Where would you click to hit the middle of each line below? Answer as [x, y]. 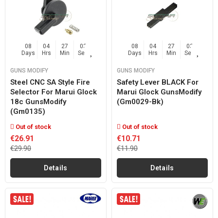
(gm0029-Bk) [140, 102]
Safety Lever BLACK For [158, 82]
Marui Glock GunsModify [159, 92]
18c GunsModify [38, 102]
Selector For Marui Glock [54, 92]
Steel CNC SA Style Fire [50, 82]
